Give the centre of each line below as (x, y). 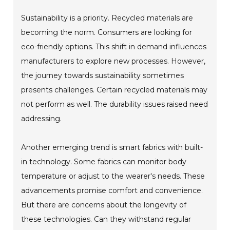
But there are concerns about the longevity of (104, 205)
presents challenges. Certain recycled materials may (114, 90)
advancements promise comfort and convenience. (112, 190)
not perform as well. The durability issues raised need (115, 104)
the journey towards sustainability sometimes (103, 75)
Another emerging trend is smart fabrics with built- (112, 147)
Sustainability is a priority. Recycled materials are (107, 18)
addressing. (42, 118)
